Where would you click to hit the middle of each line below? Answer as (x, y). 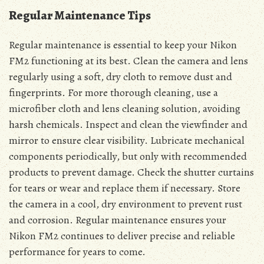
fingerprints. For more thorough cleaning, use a (113, 93)
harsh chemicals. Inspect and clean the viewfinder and (128, 125)
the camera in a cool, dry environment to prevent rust (126, 204)
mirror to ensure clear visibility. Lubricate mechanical (127, 141)
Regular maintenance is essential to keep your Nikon (123, 45)
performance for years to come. (77, 252)
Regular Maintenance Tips (80, 16)
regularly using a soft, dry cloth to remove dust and (121, 77)
